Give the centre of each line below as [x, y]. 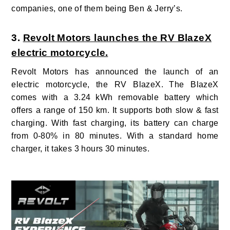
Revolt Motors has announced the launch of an [115, 71]
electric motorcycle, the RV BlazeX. [87, 84]
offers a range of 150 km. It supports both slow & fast [115, 110]
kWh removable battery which [157, 97]
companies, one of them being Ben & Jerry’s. [97, 8]
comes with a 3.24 [51, 97]
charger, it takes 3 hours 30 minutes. [81, 148]
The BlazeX [194, 84]
